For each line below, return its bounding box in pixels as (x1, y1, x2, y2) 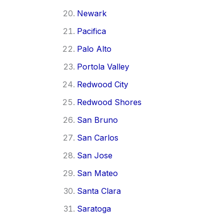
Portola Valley (77, 61, 129, 72)
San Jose (77, 150, 112, 160)
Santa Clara (77, 185, 121, 196)
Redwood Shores (77, 97, 142, 107)
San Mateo (77, 168, 118, 178)
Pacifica (77, 26, 106, 36)
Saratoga (77, 203, 111, 214)
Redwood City (77, 79, 128, 89)
